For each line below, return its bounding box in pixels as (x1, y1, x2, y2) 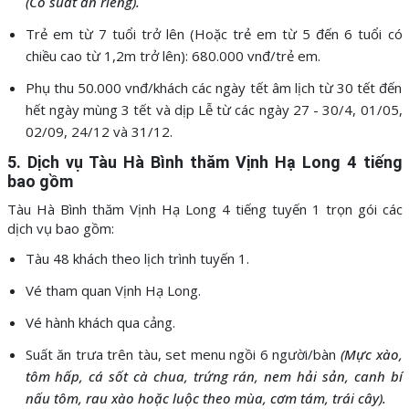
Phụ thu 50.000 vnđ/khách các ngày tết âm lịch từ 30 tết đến (25, 79, 403, 98)
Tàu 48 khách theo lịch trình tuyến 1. (25, 249, 249, 268)
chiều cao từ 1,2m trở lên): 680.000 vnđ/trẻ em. (25, 47, 320, 66)
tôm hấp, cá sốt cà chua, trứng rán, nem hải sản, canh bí (25, 367, 403, 386)
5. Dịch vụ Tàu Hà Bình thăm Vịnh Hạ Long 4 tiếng (6, 152, 403, 173)
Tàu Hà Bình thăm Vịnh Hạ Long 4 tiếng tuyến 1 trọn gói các (6, 200, 403, 219)
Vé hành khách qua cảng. (25, 313, 175, 332)
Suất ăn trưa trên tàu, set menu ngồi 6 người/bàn (25, 345, 341, 364)
